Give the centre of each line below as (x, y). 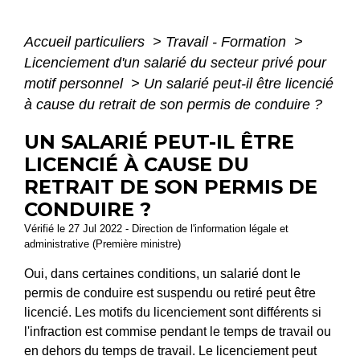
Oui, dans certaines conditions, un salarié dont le (162, 273)
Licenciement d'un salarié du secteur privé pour (175, 62)
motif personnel (76, 83)
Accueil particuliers (86, 41)
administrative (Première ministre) (102, 243)
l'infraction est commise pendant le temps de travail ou (178, 331)
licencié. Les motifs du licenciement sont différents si (173, 312)
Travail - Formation (228, 41)
